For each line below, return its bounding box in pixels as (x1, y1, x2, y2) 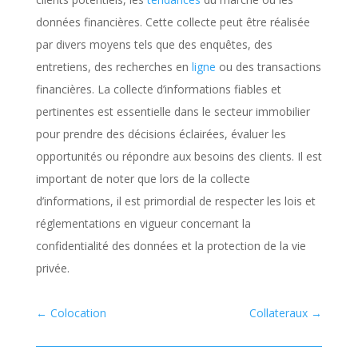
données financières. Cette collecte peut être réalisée (35, 14, 310, 30)
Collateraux (249, 305, 308, 320)
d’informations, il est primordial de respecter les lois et (35, 193, 316, 209)
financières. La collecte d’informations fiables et (35, 82, 281, 97)
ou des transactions (215, 59, 321, 74)
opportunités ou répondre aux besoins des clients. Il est (35, 149, 322, 164)
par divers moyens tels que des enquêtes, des (35, 37, 272, 52)
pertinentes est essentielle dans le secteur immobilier (35, 104, 310, 119)
